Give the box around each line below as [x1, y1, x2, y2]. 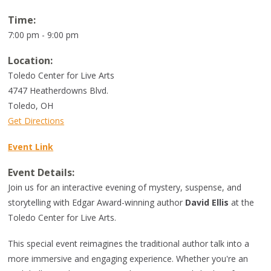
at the [229, 197, 255, 208]
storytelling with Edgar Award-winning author [8, 197, 186, 208]
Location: [8, 54, 53, 67]
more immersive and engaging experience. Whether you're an [8, 253, 249, 264]
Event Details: [8, 166, 75, 179]
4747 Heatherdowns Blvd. [8, 85, 109, 96]
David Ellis [185, 197, 229, 208]
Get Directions [8, 115, 65, 126]
